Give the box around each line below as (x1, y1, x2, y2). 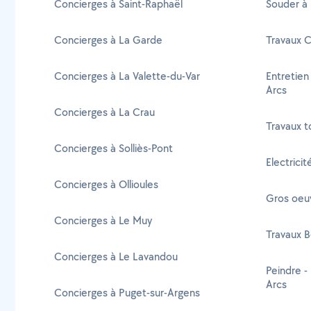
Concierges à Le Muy (54, 212, 152, 228)
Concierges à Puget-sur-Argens (54, 285, 200, 300)
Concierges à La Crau (54, 104, 155, 119)
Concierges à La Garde (54, 32, 162, 47)
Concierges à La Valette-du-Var (54, 68, 200, 83)
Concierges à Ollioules (54, 176, 158, 192)
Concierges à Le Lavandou (54, 249, 178, 264)
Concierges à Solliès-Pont (54, 140, 173, 155)
